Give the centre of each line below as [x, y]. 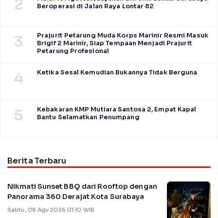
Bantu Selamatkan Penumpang [88, 118]
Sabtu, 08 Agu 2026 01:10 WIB [51, 210]
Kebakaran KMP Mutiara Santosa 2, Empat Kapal [117, 110]
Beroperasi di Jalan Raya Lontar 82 [96, 7]
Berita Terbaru [37, 161]
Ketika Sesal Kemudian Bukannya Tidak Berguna [117, 73]
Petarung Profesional [73, 51]
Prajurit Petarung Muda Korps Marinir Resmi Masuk [123, 36]
